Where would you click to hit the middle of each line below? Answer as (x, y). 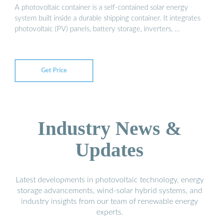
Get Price (54, 70)
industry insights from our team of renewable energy (109, 202)
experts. (109, 212)
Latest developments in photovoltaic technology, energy (109, 180)
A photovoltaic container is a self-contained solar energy (101, 7)
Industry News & (109, 129)
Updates (109, 150)
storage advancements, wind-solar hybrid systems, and (109, 191)
